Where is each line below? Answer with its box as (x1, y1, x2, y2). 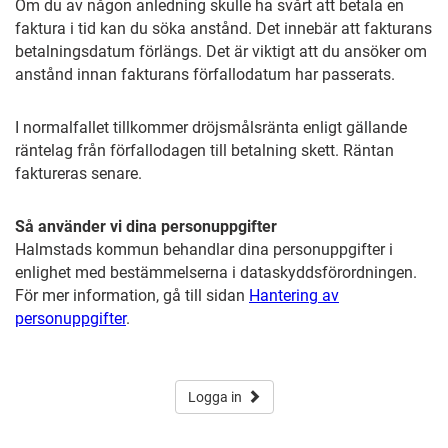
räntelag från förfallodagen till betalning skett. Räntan (15, 141, 394, 160)
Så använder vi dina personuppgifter (15, 217, 277, 236)
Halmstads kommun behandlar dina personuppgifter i (15, 240, 393, 259)
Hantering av (249, 286, 339, 305)
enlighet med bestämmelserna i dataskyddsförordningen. (15, 263, 417, 282)
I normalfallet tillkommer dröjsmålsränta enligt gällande (15, 118, 407, 137)
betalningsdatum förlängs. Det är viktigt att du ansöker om (15, 42, 427, 61)
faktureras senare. (15, 164, 142, 183)
